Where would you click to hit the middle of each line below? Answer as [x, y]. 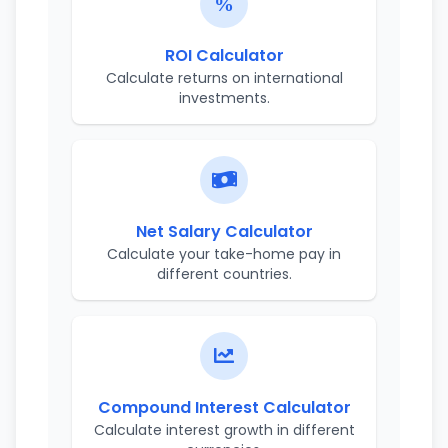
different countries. [224, 274]
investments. [224, 98]
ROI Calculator [224, 55]
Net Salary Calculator [224, 231]
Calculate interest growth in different [224, 430]
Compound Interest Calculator [224, 407]
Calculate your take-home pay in [224, 254]
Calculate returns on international [224, 78]
